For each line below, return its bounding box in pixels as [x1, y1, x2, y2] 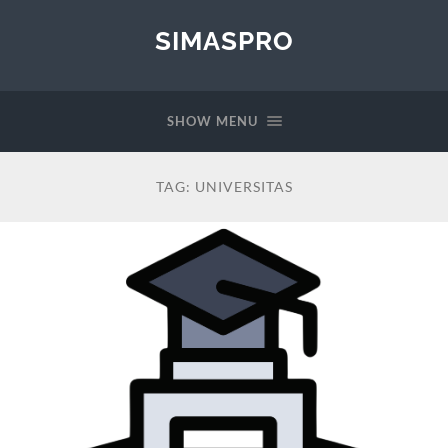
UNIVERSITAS [194, 178, 293, 195]
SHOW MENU [166, 113, 258, 129]
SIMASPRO [154, 25, 294, 56]
